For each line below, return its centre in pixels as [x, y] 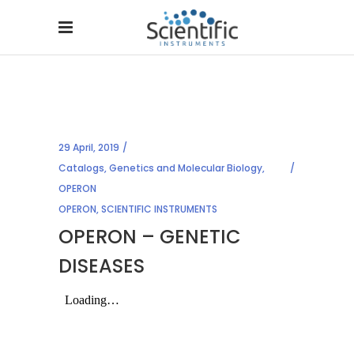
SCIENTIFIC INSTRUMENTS [159, 209]
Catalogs [81, 168]
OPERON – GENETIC [150, 237]
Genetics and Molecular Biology [186, 168]
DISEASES [102, 266]
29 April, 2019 [89, 147]
